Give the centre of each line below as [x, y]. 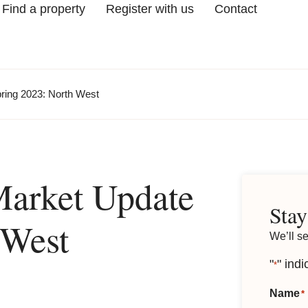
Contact [235, 9]
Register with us [150, 9]
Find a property [43, 9]
